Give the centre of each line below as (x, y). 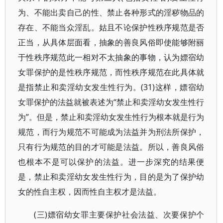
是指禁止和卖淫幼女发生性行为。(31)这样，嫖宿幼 (111, 87)
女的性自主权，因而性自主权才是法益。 (90, 192)
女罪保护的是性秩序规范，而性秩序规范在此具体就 (111, 72)
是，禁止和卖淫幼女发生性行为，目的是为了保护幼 (111, 177)
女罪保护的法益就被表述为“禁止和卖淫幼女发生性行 (111, 102)
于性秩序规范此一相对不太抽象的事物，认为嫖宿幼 (111, 57)
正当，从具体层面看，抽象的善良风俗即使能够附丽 (111, 42)
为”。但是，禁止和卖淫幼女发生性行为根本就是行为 (111, 117)
